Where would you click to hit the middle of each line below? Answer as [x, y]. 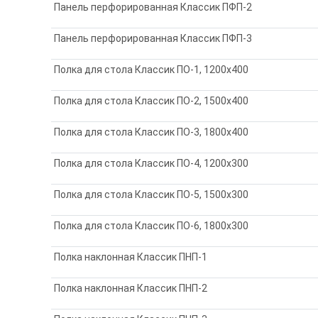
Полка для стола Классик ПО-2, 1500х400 [152, 100]
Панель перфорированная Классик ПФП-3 [153, 38]
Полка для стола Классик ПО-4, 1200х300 [152, 163]
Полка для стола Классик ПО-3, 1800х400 [152, 132]
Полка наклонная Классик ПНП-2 [131, 288]
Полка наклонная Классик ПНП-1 [131, 257]
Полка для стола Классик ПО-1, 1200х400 [152, 69]
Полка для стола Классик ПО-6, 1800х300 [152, 225]
